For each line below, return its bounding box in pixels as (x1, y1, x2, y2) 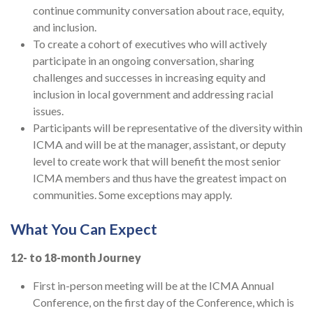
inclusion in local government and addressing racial (33, 87, 273, 101)
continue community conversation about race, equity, (33, 3, 284, 17)
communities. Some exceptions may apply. (33, 188, 232, 202)
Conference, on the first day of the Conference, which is (33, 296, 294, 310)
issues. (33, 104, 64, 118)
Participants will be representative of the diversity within (33, 121, 303, 135)
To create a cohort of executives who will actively (33, 37, 267, 51)
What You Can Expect (10, 220, 157, 239)
